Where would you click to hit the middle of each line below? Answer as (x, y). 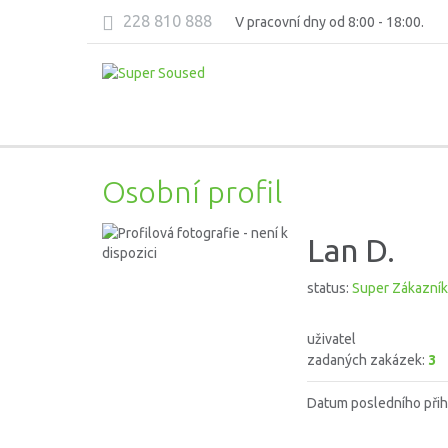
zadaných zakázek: (367, 360)
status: (329, 288)
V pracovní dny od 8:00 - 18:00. (329, 22)
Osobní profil (192, 191)
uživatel (331, 339)
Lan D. (351, 250)
